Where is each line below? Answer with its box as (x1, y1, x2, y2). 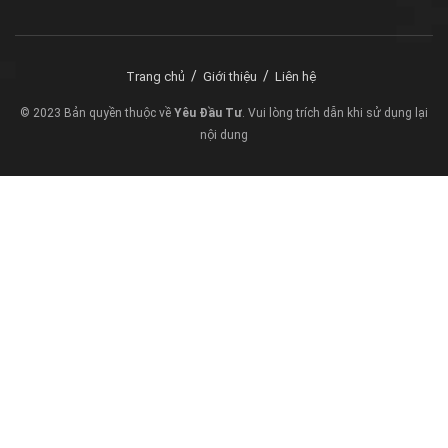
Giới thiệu (203, 68, 257, 84)
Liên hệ (275, 68, 316, 84)
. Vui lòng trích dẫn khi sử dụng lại (242, 105, 428, 120)
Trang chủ (126, 68, 185, 84)
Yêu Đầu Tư (174, 105, 242, 120)
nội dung (200, 127, 248, 142)
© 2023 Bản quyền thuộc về (20, 105, 174, 120)
